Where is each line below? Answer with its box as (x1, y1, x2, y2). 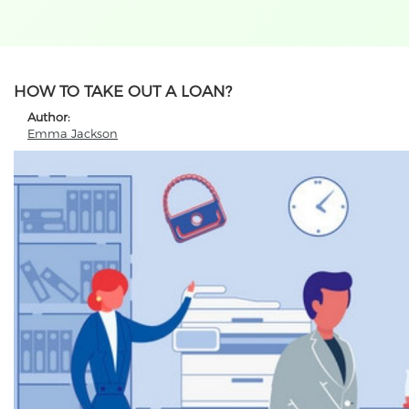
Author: (27, 110, 74, 124)
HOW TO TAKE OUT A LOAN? (14, 82, 232, 100)
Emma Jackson (27, 126, 118, 141)
